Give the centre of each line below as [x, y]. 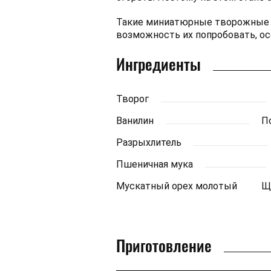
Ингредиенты [158, 64]
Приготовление [164, 245]
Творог [132, 99]
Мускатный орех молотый [177, 186]
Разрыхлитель [149, 142]
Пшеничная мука [155, 164]
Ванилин [135, 121]
